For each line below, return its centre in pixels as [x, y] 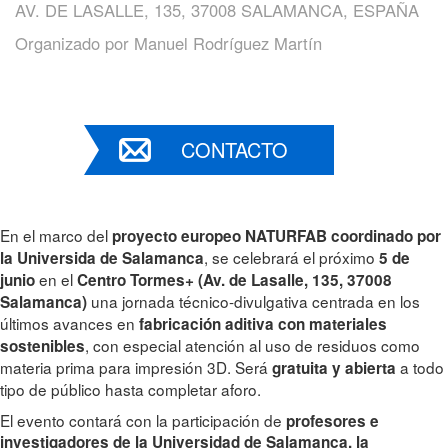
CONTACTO [234, 149]
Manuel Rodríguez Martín [228, 43]
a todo [420, 367]
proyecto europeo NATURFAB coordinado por [276, 236]
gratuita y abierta [332, 368]
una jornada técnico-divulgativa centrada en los [255, 301]
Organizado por [74, 43]
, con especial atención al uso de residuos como [252, 345]
